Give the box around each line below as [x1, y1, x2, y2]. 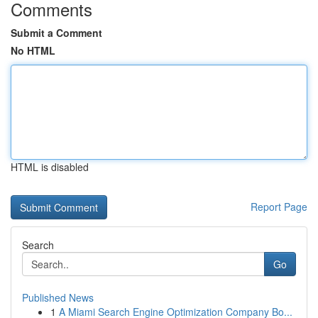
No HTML [11, 43, 55, 57]
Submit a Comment [11, 26, 102, 40]
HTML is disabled [11, 160, 89, 174]
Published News [22, 290, 94, 305]
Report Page [251, 199, 307, 214]
